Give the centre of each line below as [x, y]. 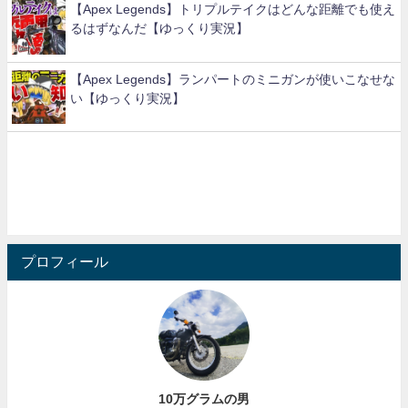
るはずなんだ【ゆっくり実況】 [160, 29]
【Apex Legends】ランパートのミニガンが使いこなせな [233, 79]
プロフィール [65, 262]
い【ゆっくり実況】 [128, 98]
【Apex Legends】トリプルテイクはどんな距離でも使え [233, 10]
